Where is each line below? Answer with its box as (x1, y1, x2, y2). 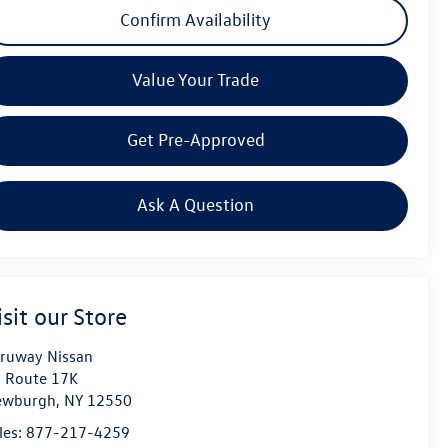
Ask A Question (137, 194, 254, 216)
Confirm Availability (120, 9, 271, 31)
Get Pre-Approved (126, 129, 265, 151)
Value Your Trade (132, 69, 259, 91)
